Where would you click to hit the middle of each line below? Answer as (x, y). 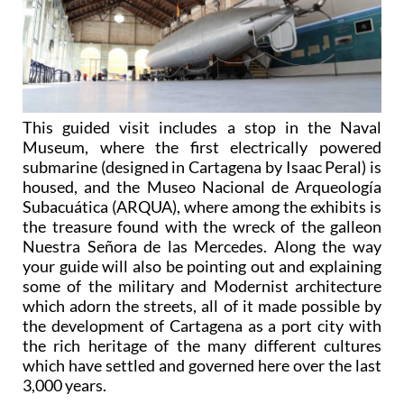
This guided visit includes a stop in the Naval (202, 128)
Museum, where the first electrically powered (202, 147)
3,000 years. (64, 386)
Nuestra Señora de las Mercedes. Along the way (202, 247)
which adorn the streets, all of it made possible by (202, 306)
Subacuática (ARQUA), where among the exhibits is (202, 207)
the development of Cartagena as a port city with (202, 326)
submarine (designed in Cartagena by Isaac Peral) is (202, 167)
